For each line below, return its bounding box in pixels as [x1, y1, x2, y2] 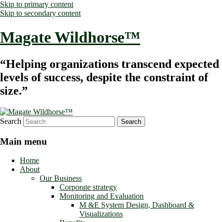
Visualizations [79, 210, 123, 219]
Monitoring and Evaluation [59, 192, 144, 201]
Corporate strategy [59, 183, 117, 192]
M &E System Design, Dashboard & [79, 201, 194, 210]
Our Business [40, 174, 82, 183]
